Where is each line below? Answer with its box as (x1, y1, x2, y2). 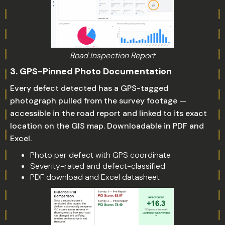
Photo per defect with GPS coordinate (30, 150, 171, 160)
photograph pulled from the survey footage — (10, 95, 186, 106)
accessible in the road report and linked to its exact (10, 108, 207, 119)
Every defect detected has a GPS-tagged (10, 83, 168, 93)
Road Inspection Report (70, 50, 155, 61)
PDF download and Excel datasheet (30, 172, 160, 182)
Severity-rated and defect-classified (30, 161, 165, 171)
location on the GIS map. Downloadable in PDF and (10, 121, 204, 131)
